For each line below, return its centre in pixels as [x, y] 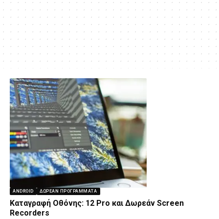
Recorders [30, 213]
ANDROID [23, 191]
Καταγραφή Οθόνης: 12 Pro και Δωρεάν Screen [97, 203]
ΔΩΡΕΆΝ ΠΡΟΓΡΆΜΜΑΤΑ [68, 191]
